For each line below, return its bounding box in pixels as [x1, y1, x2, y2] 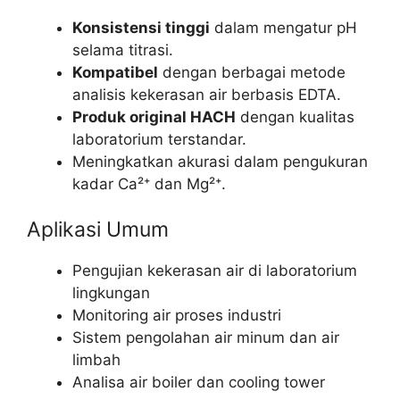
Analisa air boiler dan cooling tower [72, 373, 325, 392]
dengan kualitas [236, 107, 354, 126]
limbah [72, 351, 121, 370]
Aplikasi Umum [27, 217, 169, 243]
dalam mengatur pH [210, 18, 357, 37]
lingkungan [72, 284, 150, 303]
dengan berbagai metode [158, 62, 346, 81]
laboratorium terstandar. [72, 129, 246, 148]
